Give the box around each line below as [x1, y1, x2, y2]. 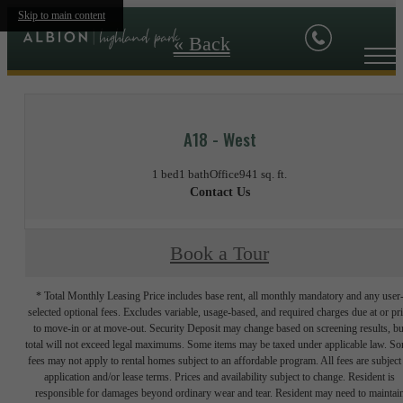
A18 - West [183, 126, 256, 151]
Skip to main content [18, 9, 105, 22]
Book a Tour [170, 242, 269, 264]
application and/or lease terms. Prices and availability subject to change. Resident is [44, 371, 395, 384]
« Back [173, 33, 230, 55]
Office [210, 167, 239, 182]
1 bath [179, 167, 210, 182]
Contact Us [189, 185, 250, 200]
